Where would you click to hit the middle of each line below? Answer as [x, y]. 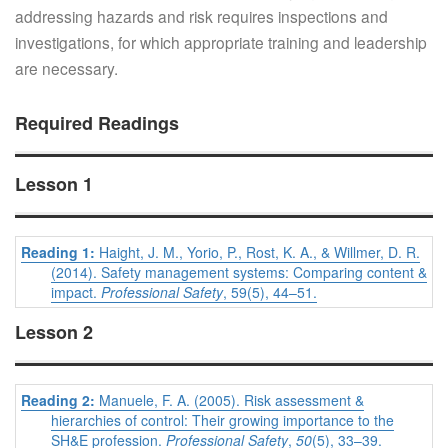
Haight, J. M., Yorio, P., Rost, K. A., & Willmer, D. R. [259, 252]
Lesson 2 [54, 332]
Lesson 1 [54, 184]
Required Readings [97, 123]
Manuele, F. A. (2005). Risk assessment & [229, 400]
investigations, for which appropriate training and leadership [221, 42]
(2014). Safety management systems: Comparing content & [239, 272]
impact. [76, 292]
